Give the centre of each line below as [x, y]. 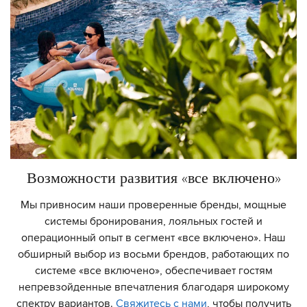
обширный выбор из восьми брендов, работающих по [153, 254]
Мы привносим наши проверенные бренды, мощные [153, 205]
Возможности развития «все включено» [153, 177]
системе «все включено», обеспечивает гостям [153, 270]
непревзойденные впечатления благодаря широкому [153, 287]
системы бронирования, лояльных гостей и [153, 221]
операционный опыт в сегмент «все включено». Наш [153, 237]
